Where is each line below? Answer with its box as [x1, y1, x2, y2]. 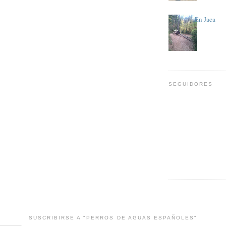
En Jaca [195, 15, 216, 24]
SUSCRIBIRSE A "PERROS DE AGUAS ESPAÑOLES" [28, 215, 198, 220]
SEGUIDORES [168, 81, 213, 87]
